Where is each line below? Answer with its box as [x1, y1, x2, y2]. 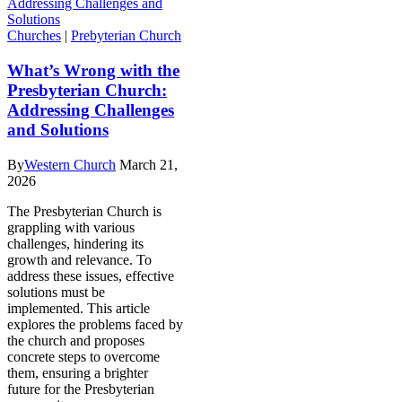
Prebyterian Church [71, 28, 181, 44]
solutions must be [7, 284, 105, 300]
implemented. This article [7, 300, 150, 316]
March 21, [119, 156, 178, 172]
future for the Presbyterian [7, 380, 154, 397]
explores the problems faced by [7, 316, 183, 332]
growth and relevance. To [7, 251, 152, 267]
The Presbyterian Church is [7, 203, 162, 219]
